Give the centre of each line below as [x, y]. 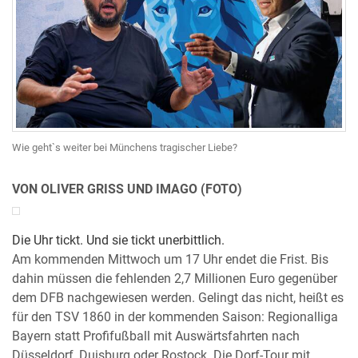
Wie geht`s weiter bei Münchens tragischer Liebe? [125, 148]
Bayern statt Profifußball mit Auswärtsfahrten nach [156, 337]
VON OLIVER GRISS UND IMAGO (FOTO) [127, 190]
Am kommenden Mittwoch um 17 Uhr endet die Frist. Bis [170, 260]
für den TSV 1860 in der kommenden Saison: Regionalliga [175, 318]
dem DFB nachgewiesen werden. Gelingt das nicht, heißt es [178, 298]
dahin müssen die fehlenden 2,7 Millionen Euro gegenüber [175, 279]
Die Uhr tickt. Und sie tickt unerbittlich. [118, 241]
